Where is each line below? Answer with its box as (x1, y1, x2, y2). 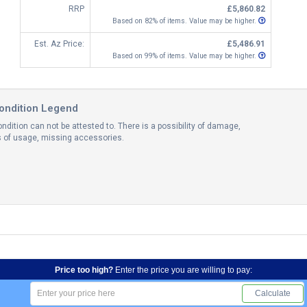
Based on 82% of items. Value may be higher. (112, 17, 258, 25)
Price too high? (55, 265, 115, 275)
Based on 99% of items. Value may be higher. (112, 52, 258, 60)
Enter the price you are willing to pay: (115, 265, 252, 275)
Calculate (255, 288, 291, 298)
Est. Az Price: (34, 39, 84, 49)
